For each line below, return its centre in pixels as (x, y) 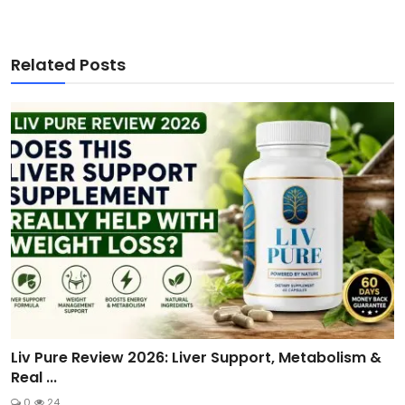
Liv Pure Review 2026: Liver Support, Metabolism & (196, 358)
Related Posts (68, 64)
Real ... (34, 378)
